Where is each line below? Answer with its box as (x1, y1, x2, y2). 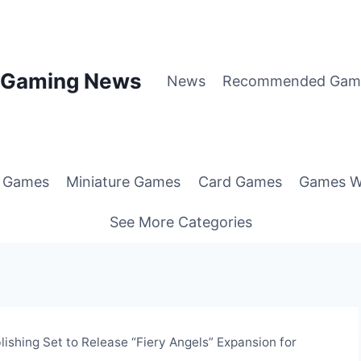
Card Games (197, 173, 282, 191)
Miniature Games (66, 173, 181, 191)
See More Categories (109, 213, 252, 230)
